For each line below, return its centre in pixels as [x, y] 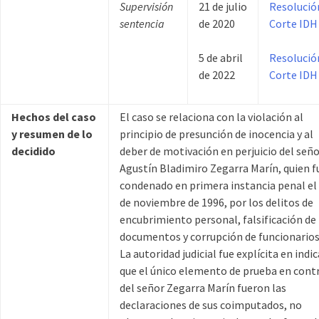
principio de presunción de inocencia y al [216, 134]
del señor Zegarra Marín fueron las [203, 288]
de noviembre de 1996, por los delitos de [216, 203]
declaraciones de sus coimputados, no [211, 305]
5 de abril [221, 58]
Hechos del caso [54, 117]
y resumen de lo [52, 134]
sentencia [142, 24]
